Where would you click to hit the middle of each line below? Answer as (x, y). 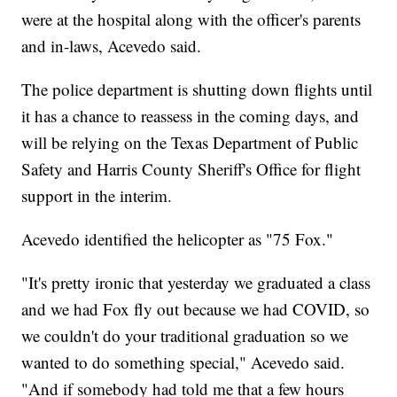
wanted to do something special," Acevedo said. (183, 362)
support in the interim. (97, 196)
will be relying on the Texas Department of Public (190, 143)
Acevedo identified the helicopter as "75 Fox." (178, 239)
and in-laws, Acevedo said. (112, 46)
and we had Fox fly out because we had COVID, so (196, 309)
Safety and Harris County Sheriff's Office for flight (191, 169)
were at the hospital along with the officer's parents (191, 19)
